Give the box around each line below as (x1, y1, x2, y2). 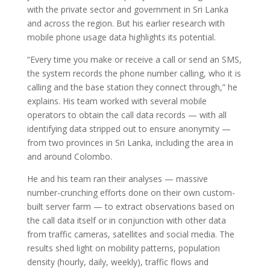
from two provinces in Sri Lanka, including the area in (27, 137, 233, 148)
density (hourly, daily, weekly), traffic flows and (27, 256, 209, 268)
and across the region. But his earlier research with (27, 17, 225, 29)
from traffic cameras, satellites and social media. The (27, 228, 234, 240)
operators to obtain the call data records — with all (27, 109, 227, 121)
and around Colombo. (27, 151, 112, 162)
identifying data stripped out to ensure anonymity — (27, 123, 231, 134)
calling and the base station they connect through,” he (27, 81, 237, 93)
